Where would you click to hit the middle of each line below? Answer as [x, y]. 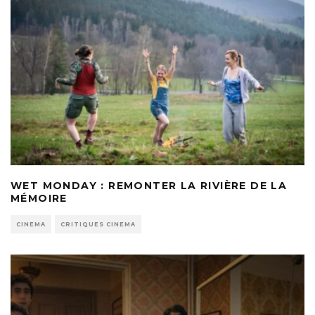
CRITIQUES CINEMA [98, 224]
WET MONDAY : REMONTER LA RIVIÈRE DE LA [149, 185]
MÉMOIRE [39, 198]
